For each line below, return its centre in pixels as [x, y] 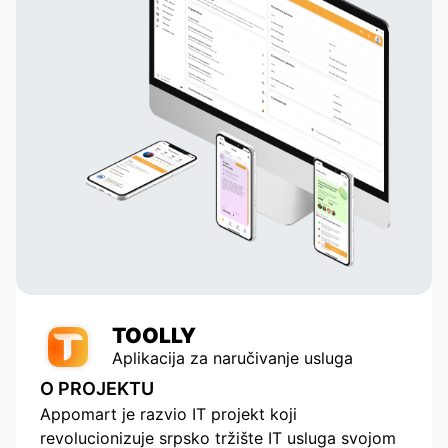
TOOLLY [154, 336]
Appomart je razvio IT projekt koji [168, 413]
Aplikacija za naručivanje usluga [232, 358]
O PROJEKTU [97, 388]
